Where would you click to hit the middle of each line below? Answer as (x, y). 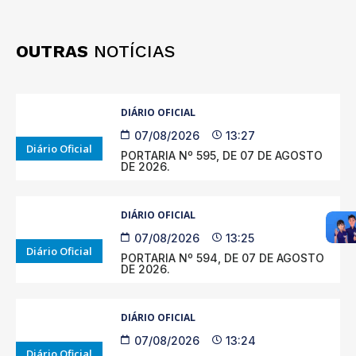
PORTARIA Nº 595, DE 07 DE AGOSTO (222, 155)
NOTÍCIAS (132, 51)
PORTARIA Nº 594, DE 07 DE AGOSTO (223, 257)
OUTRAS (52, 51)
